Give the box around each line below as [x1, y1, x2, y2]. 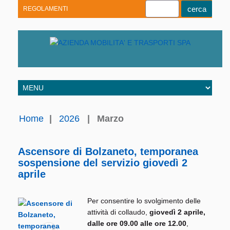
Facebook [82, 55, 114, 64]
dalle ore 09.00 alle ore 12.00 [87, 219, 186, 228]
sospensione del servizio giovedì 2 [18, 157, 187, 169]
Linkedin [46, 55, 73, 64]
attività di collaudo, [87, 208, 149, 217]
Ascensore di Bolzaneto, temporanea [18, 146, 198, 158]
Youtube [28, 55, 55, 64]
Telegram [64, 55, 94, 64]
